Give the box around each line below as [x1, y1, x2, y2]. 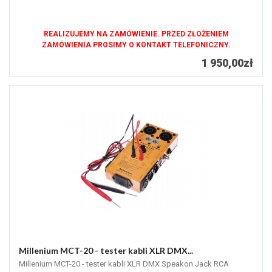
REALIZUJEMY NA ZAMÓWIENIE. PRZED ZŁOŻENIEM [43, 30, 229, 39]
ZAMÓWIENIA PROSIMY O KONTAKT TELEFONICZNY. [41, 41, 231, 50]
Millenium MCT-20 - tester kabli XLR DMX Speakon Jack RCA [19, 259, 229, 269]
